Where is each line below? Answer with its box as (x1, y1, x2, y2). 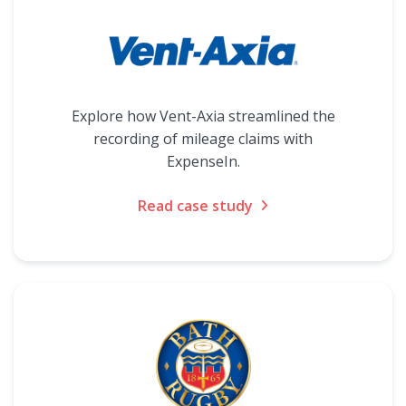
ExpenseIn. (166, 151, 240, 171)
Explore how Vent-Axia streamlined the (71, 106, 335, 126)
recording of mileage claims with (93, 129, 313, 149)
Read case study (138, 196, 253, 216)
